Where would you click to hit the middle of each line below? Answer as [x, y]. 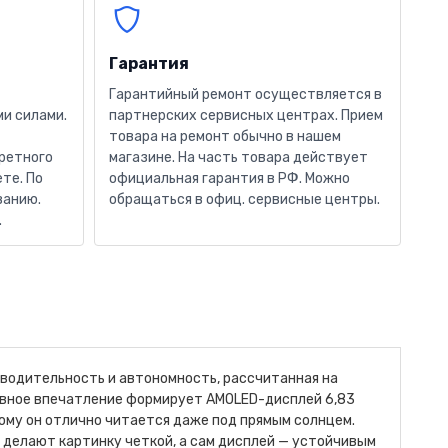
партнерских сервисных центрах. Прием [246, 115]
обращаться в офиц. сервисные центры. [245, 199]
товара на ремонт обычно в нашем [225, 136]
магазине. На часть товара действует [239, 157]
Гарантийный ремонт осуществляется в [246, 94]
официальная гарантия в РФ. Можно [230, 178]
